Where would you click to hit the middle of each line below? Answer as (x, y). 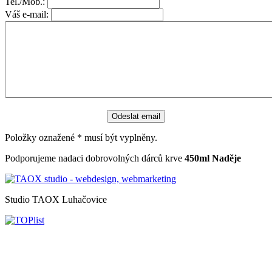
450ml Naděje (213, 158)
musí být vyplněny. (120, 137)
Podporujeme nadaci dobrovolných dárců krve (95, 158)
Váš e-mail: (27, 14)
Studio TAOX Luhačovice (56, 199)
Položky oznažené (41, 137)
